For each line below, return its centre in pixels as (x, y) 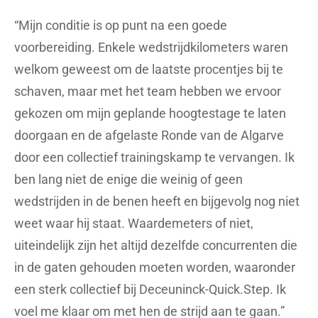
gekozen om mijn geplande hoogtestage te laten (150, 114)
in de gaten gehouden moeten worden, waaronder (155, 268)
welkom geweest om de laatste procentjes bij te (149, 70)
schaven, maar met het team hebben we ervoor (148, 92)
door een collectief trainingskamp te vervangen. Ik (154, 158)
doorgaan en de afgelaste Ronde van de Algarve (149, 136)
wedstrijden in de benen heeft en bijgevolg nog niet (157, 202)
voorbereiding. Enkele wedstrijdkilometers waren (151, 48)
